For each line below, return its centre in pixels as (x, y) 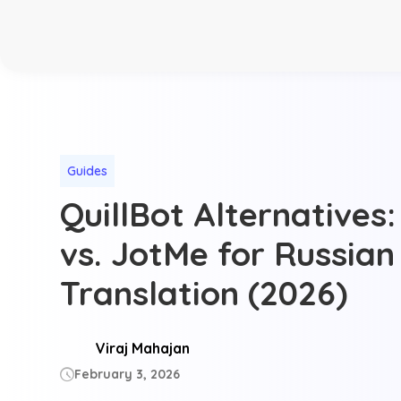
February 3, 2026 (128, 374)
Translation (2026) (205, 293)
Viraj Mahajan (143, 348)
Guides (88, 171)
